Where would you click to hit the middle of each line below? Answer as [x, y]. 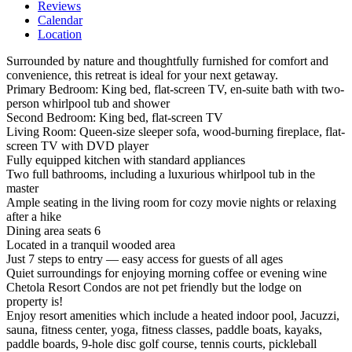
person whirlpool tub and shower [88, 104]
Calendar [60, 20]
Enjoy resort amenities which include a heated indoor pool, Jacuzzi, [173, 316]
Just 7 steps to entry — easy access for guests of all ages [145, 259]
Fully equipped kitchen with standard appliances [126, 160]
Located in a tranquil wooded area [91, 245]
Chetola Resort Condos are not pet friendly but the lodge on [154, 288]
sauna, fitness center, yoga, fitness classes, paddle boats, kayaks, [164, 330]
